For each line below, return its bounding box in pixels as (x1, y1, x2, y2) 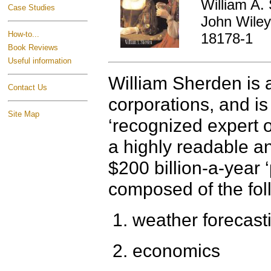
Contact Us (8, 83, 47, 92)
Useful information (8, 56, 71, 65)
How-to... (8, 30, 39, 39)
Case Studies (8, 3, 55, 12)
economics (132, 240, 220, 261)
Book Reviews (8, 43, 58, 52)
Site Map (8, 109, 39, 119)
